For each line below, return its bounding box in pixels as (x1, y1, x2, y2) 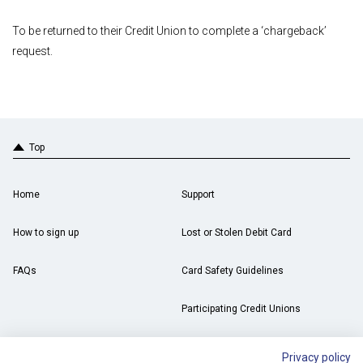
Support (181, 189, 215, 200)
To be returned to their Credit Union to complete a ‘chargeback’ (12, 24, 327, 37)
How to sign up (13, 227, 79, 238)
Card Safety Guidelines (181, 265, 284, 276)
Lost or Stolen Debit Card (181, 227, 292, 238)
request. (12, 45, 53, 58)
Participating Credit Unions (181, 303, 301, 314)
